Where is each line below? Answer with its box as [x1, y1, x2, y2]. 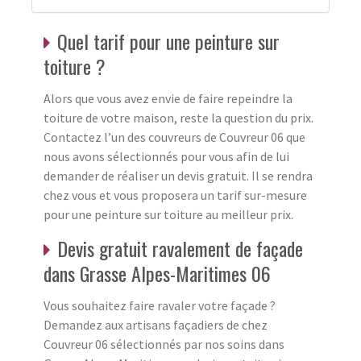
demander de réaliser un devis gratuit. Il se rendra [44, 167, 313, 184]
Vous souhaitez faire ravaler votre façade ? [44, 297, 276, 313]
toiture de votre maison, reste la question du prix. [44, 109, 313, 126]
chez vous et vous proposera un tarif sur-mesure [44, 186, 307, 203]
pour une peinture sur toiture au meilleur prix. [44, 205, 293, 222]
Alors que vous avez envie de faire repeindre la [44, 89, 293, 106]
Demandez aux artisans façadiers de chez [44, 316, 268, 333]
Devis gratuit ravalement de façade [57, 233, 303, 263]
